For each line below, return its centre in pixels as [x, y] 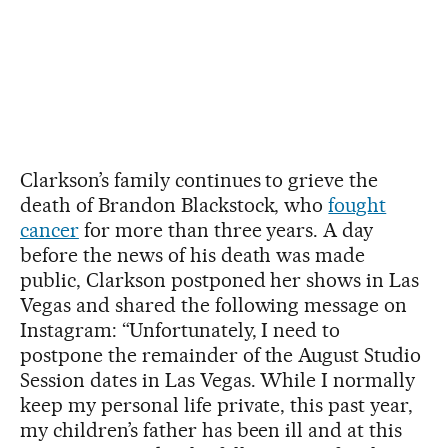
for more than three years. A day [226, 229]
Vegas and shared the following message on [214, 304]
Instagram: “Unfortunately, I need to [180, 329]
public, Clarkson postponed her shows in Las [220, 279]
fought [357, 204]
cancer [49, 229]
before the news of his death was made [193, 254]
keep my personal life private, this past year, [217, 404]
